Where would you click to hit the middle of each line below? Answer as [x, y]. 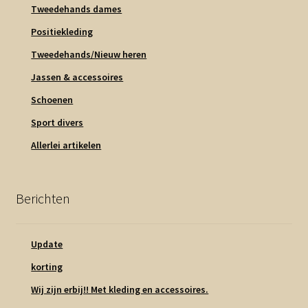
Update [47, 244]
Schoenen [52, 100]
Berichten [43, 199]
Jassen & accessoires [77, 77]
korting [47, 266]
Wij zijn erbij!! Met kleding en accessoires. [120, 289]
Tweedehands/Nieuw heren [89, 55]
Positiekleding [62, 32]
